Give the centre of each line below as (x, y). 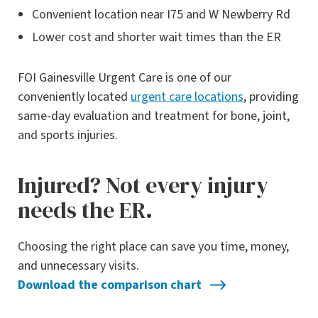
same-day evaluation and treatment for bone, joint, (154, 116)
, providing (271, 97)
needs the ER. (85, 210)
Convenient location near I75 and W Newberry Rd (161, 15)
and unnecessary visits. (78, 266)
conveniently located (74, 97)
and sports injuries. (68, 136)
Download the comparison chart (110, 285)
